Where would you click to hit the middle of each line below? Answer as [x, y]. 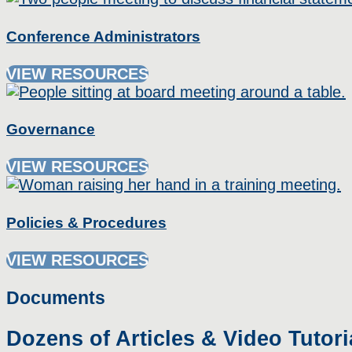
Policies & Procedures [86, 222]
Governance [51, 130]
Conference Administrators [103, 36]
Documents [56, 297]
